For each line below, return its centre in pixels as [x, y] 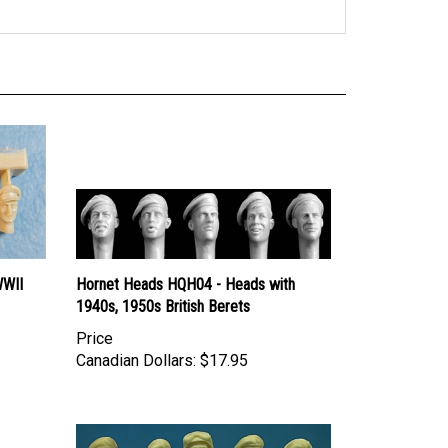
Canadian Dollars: [136, 341]
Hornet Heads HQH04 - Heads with [185, 265]
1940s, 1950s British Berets [163, 287]
